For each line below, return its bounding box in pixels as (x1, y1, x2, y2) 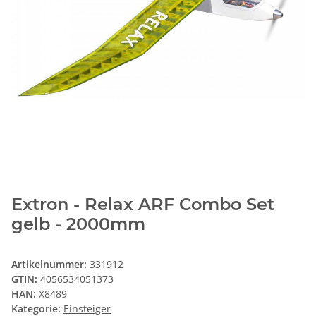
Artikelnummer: (11, 257, 90, 272)
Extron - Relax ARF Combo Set (11, 194, 274, 215)
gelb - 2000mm (11, 214, 145, 235)
